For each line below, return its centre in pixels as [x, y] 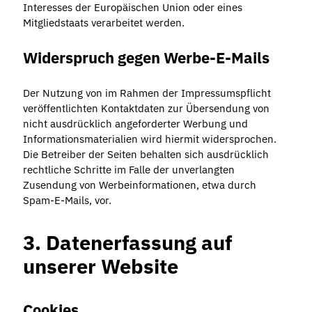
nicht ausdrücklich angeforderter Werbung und [135, 123]
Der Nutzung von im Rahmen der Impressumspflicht [147, 93]
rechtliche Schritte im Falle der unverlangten [128, 169]
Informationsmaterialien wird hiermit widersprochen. [149, 139]
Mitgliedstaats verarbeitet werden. [103, 23]
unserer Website [100, 266]
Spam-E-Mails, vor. [67, 200]
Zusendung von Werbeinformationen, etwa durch [139, 185]
